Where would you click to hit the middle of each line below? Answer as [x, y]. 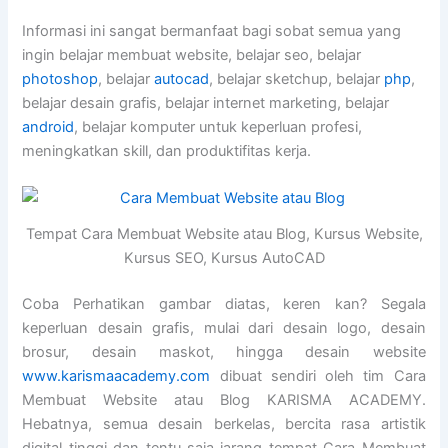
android [48, 127]
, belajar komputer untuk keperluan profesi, [218, 127]
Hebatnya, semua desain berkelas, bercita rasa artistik [224, 424]
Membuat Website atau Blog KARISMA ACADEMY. [224, 400]
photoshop [60, 79]
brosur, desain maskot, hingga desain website [224, 352]
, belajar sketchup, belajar [297, 79]
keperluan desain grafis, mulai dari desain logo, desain [224, 328]
